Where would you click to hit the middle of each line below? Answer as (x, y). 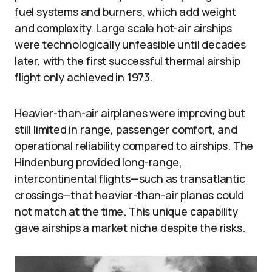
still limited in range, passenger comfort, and (126, 130)
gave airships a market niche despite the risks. (130, 228)
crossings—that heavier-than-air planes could (130, 195)
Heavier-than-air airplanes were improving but (130, 113)
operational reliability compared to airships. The (134, 146)
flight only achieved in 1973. (84, 77)
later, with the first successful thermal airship (127, 61)
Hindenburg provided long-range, (98, 162)
